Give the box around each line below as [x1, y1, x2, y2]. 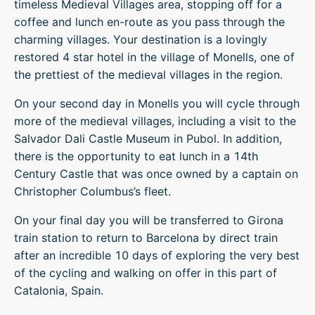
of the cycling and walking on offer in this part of [14, 266, 277, 280]
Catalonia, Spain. [14, 283, 103, 297]
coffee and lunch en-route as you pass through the [14, 15, 285, 29]
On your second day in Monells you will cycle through [14, 96, 300, 110]
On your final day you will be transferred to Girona [14, 213, 283, 227]
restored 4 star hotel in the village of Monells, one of [14, 50, 295, 64]
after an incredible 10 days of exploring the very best [14, 248, 300, 262]
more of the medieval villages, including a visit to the [14, 114, 296, 128]
